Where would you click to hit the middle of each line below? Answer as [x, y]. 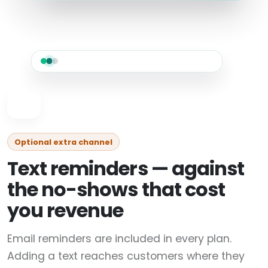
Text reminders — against [126, 168]
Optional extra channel [64, 142]
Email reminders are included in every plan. [119, 239]
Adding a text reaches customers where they [126, 256]
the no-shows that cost [116, 189]
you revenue [66, 210]
